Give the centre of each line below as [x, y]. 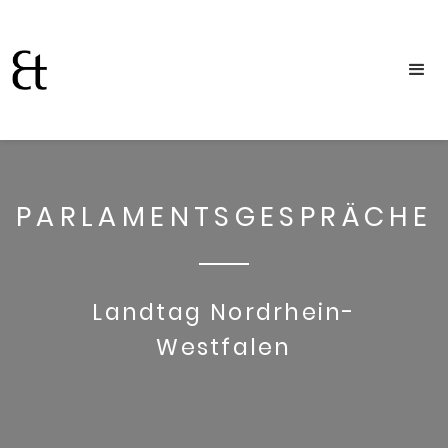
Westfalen [224, 346]
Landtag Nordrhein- [224, 311]
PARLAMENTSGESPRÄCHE [224, 216]
